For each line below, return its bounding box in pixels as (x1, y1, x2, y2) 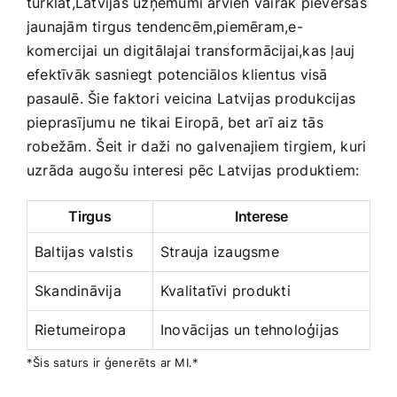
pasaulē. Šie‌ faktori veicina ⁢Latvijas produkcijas (27, 90, 355, 108)
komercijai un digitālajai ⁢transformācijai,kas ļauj (27, 42, 355, 60)
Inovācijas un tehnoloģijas (160, 321, 339, 339)
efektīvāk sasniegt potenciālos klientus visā (27, 66, 328, 84)
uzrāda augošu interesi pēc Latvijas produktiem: (27, 161, 360, 180)
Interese (234, 207, 289, 226)
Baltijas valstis (35, 243, 133, 261)
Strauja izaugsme (160, 243, 279, 261)
